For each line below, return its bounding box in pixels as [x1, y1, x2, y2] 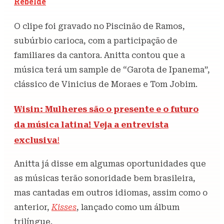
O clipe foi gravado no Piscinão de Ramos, [14, 21, 185, 31]
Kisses [51, 202, 76, 212]
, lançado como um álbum [76, 202, 179, 212]
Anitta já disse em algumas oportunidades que [14, 159, 206, 169]
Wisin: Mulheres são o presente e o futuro [14, 104, 198, 114]
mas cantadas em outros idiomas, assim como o [14, 188, 207, 198]
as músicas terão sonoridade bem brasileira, [14, 173, 195, 183]
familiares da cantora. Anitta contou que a [14, 50, 185, 60]
